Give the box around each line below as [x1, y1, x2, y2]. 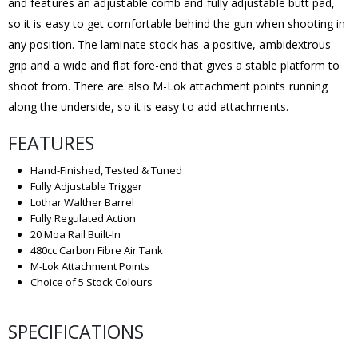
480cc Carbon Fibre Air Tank [30, 242, 163, 257]
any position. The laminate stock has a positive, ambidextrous [8, 36, 332, 52]
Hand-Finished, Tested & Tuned [30, 162, 182, 177]
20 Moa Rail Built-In [30, 226, 121, 241]
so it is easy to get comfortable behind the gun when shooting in [8, 15, 346, 31]
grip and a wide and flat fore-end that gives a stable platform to [8, 57, 340, 73]
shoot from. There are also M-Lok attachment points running [8, 78, 328, 93]
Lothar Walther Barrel [30, 194, 134, 209]
